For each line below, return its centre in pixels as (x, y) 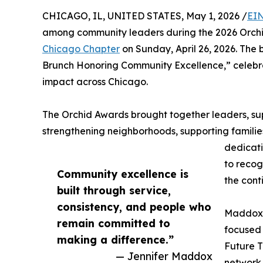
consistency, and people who (134, 206)
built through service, (114, 190)
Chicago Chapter (81, 48)
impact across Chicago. (95, 81)
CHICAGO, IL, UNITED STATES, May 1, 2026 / (145, 16)
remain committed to (114, 223)
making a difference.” (115, 239)
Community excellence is (123, 173)
